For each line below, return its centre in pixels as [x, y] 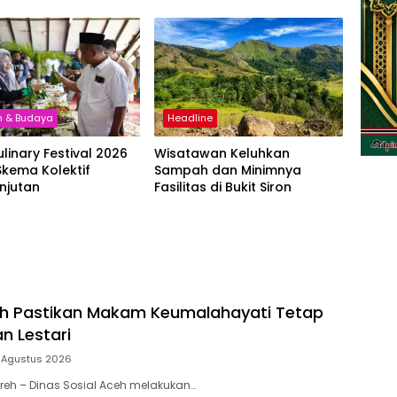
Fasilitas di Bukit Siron [222, 187]
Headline [190, 118]
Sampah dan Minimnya [227, 171]
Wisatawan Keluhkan [222, 154]
